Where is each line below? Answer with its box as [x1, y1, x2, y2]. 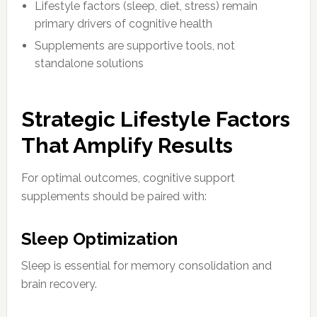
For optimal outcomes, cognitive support [21, 171, 235, 185]
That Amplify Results [21, 132, 233, 158]
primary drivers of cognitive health [35, 17, 213, 31]
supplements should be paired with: [21, 189, 207, 203]
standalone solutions [35, 56, 144, 70]
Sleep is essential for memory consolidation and [21, 258, 272, 272]
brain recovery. [21, 277, 97, 291]
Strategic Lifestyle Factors [21, 106, 290, 132]
